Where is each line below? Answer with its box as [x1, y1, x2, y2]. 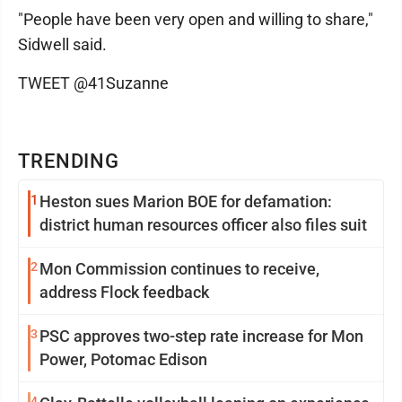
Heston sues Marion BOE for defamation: [39, 192, 332, 211]
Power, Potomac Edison [39, 350, 207, 369]
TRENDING [18, 150, 120, 172]
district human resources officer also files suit [39, 215, 367, 234]
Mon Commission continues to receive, [39, 259, 319, 278]
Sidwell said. [18, 35, 107, 54]
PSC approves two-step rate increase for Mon [39, 327, 363, 345]
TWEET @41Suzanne [18, 74, 169, 92]
